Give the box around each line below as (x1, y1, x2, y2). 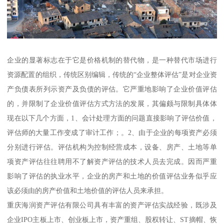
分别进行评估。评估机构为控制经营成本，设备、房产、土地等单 (7, 142, 217, 151)
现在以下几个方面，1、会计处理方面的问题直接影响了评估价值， (7, 113, 217, 122)
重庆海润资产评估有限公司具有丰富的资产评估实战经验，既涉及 (7, 200, 217, 209)
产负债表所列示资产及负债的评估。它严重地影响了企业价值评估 (7, 84, 217, 93)
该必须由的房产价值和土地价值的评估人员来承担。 (7, 186, 168, 194)
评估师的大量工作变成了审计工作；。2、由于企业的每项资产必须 (7, 128, 217, 136)
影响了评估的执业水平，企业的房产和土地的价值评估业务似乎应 (7, 171, 217, 180)
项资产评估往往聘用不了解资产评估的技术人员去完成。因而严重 (7, 157, 217, 165)
